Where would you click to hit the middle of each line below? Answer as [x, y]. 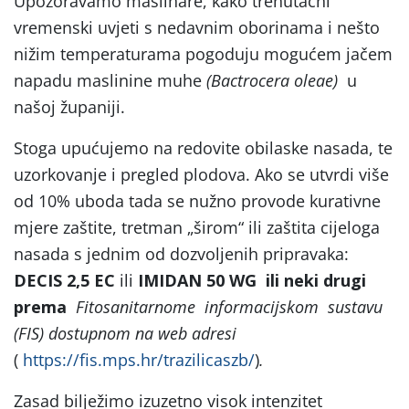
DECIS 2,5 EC [64, 280]
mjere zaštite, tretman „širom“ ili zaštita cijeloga [197, 227]
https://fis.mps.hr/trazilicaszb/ [139, 359]
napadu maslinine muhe [110, 80]
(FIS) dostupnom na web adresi [125, 333]
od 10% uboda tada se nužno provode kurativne [197, 200]
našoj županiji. [69, 106]
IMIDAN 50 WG [197, 280]
